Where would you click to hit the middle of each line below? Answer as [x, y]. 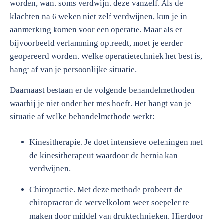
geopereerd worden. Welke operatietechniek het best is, [106, 56]
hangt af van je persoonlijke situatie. [73, 69]
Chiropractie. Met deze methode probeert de [106, 189]
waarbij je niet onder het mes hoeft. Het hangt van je [100, 103]
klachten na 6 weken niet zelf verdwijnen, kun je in [98, 16]
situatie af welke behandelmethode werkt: [82, 117]
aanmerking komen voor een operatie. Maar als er [96, 30]
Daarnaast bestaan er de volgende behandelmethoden [102, 90]
